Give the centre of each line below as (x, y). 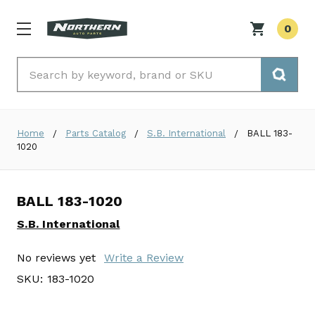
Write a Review (144, 258)
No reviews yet (56, 258)
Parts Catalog (96, 134)
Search (37, 66)
